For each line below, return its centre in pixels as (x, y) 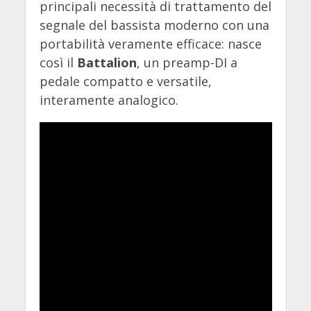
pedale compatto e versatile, (125, 82)
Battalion (107, 63)
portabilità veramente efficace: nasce (150, 44)
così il (58, 63)
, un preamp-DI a (187, 63)
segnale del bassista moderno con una (154, 25)
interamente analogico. (109, 100)
